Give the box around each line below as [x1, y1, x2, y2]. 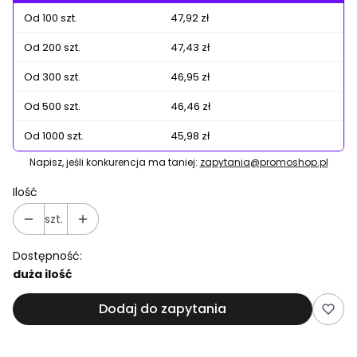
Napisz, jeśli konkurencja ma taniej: [29, 155, 200, 170]
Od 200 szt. [24, 40, 80, 56]
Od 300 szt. [24, 69, 80, 85]
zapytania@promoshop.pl [199, 155, 328, 170]
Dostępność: [13, 248, 82, 265]
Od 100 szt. [24, 10, 77, 26]
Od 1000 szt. [24, 128, 84, 144]
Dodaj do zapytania [99, 300, 226, 319]
